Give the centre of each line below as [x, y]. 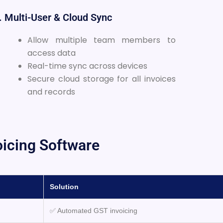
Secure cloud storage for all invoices [102, 79]
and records [52, 92]
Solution [64, 186]
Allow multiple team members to [102, 40]
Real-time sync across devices [88, 66]
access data [52, 53]
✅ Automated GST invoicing [94, 210]
